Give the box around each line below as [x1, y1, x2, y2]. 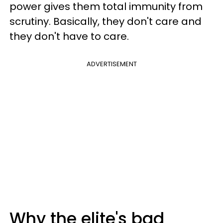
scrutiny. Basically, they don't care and [9, 14, 202, 28]
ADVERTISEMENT [86, 59, 137, 69]
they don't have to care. [9, 29, 129, 43]
